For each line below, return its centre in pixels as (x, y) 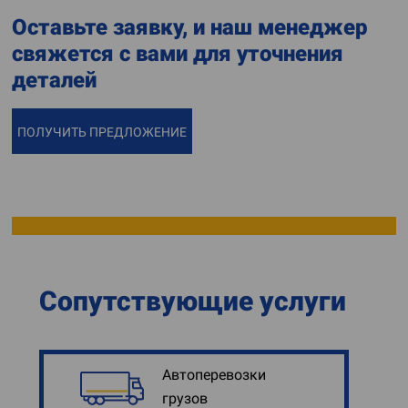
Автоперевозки (214, 375)
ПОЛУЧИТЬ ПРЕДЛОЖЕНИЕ (102, 132)
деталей (54, 80)
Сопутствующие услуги (193, 301)
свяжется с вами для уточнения (178, 54)
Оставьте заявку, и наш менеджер (190, 27)
